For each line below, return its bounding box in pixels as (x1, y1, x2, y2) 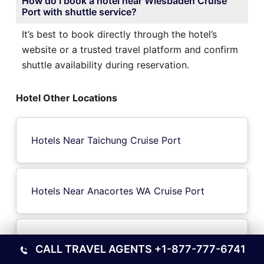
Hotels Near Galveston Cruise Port (31, 236, 186, 248)
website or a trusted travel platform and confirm (22, 44, 238, 56)
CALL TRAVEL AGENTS (35, 243, 154, 255)
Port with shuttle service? (22, 6, 137, 18)
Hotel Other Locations (16, 92, 117, 104)
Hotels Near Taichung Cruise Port (31, 134, 181, 147)
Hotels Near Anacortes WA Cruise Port (31, 185, 204, 197)
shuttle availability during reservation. (22, 59, 189, 71)
